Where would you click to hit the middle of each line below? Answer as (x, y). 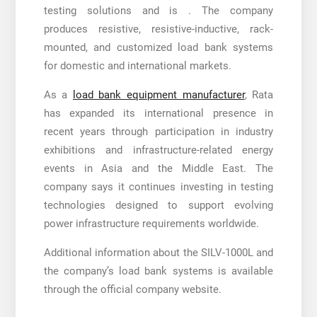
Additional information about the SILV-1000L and (158, 252)
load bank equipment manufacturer (158, 94)
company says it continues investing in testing (158, 186)
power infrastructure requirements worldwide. (151, 223)
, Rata (259, 94)
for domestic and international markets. (137, 65)
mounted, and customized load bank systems (158, 47)
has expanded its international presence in (158, 113)
